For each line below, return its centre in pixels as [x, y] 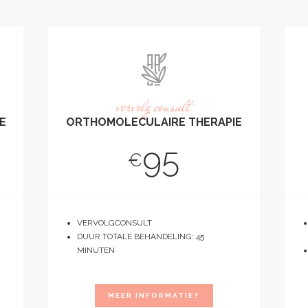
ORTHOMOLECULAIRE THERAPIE [154, 122]
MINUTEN [96, 250]
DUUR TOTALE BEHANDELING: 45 [141, 236]
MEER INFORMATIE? [154, 295]
